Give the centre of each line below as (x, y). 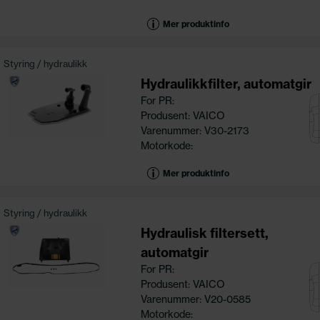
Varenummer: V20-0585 (195, 299)
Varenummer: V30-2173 (195, 130)
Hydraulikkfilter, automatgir (226, 84)
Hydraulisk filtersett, (204, 233)
